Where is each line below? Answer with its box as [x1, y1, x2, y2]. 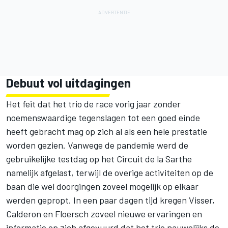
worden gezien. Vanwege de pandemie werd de [6, 139, 188, 151]
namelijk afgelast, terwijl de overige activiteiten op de [6, 166, 213, 178]
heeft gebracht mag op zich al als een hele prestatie [6, 125, 207, 137]
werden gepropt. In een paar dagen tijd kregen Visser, [6, 194, 215, 206]
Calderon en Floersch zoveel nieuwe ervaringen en [6, 208, 202, 219]
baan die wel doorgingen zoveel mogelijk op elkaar [6, 180, 198, 192]
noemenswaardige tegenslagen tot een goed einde [6, 111, 200, 123]
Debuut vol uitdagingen [6, 75, 131, 90]
